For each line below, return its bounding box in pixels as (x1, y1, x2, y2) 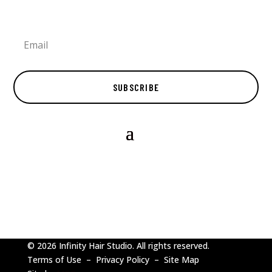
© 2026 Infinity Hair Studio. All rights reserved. (27, 239, 209, 251)
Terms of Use (27, 253, 81, 265)
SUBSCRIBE (112, 81, 160, 93)
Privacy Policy (95, 253, 149, 265)
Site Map (163, 253, 199, 265)
